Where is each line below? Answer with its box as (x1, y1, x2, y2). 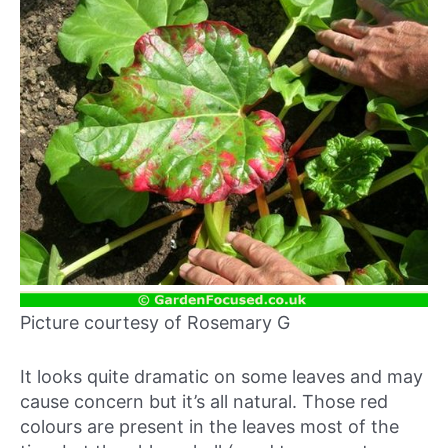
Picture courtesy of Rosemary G (20, 311, 290, 333)
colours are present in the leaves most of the (20, 415, 399, 437)
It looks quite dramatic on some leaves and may (20, 365, 423, 387)
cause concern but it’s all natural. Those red (20, 390, 388, 412)
